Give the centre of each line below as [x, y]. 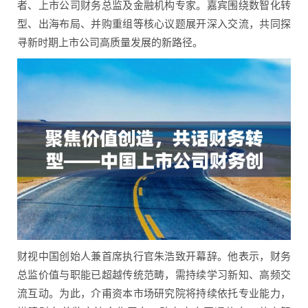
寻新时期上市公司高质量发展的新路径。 [110, 42]
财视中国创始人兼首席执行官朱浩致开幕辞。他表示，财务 [154, 256]
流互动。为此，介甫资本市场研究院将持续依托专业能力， [154, 293]
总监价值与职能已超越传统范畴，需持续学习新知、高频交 [154, 275]
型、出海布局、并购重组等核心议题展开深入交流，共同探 [154, 23]
